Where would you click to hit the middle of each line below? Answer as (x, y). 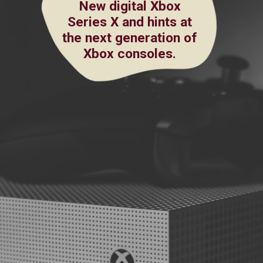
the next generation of (130, 38)
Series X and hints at (130, 22)
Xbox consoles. (130, 54)
